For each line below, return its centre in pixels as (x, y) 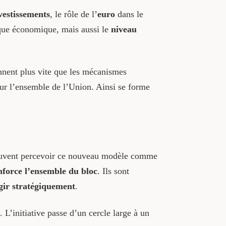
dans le (129, 14)
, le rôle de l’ (73, 14)
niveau (124, 30)
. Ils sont (113, 171)
